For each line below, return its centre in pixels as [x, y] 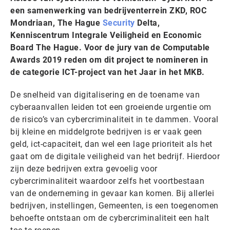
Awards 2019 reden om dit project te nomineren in [109, 60]
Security [119, 23]
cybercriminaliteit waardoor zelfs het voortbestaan [107, 181]
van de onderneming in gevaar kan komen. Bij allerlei [112, 193]
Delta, [147, 23]
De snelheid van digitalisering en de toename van [105, 95]
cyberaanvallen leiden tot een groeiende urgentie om [111, 107]
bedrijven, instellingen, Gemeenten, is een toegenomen [114, 206]
